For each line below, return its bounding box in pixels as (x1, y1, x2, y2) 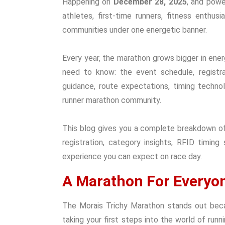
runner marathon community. (62, 95, 161, 105)
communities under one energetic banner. (62, 25, 207, 35)
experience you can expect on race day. (62, 152, 202, 161)
